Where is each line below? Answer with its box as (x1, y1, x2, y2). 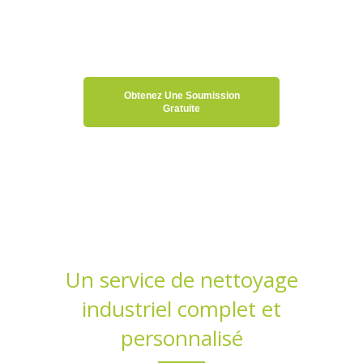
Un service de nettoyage (65, 265, 298, 295)
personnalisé (120, 323, 243, 353)
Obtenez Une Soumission (123, 90, 240, 102)
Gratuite (163, 103, 200, 115)
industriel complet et (82, 294, 281, 324)
